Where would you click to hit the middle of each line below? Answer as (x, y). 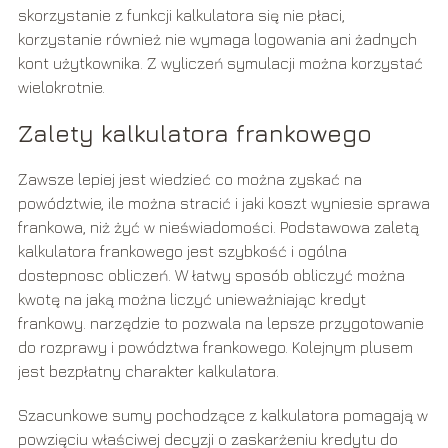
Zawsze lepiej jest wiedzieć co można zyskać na (189, 179)
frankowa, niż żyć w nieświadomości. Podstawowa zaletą (218, 227)
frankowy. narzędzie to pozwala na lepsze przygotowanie (220, 323)
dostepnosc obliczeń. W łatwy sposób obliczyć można (211, 275)
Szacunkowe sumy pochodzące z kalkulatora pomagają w (222, 415)
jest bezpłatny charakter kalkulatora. (150, 371)
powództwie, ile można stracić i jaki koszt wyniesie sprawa (223, 203)
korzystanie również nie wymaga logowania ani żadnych (217, 39)
